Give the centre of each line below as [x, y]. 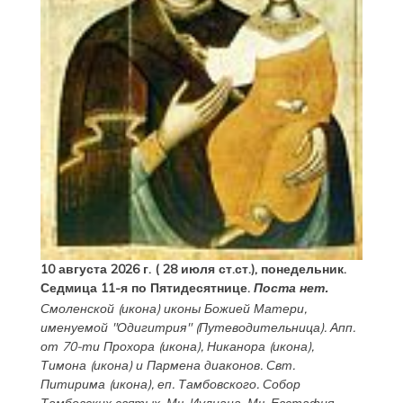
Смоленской [77, 309]
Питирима [72, 385]
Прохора [129, 347]
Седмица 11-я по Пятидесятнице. [147, 288]
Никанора [236, 347]
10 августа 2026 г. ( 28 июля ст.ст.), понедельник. [193, 269]
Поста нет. [290, 288]
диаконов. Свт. [247, 366]
